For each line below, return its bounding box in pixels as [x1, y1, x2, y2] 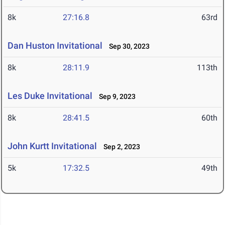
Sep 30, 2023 [104, 42, 150, 51]
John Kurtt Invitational [8, 141, 97, 152]
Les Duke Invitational [8, 90, 92, 101]
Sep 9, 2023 [94, 92, 136, 101]
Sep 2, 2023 [99, 143, 140, 151]
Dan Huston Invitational [8, 40, 102, 51]
